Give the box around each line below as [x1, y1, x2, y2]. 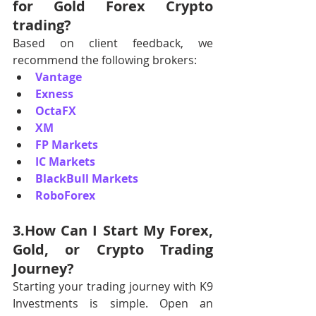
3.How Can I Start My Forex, [13, 221, 213, 240]
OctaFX [35, 103, 76, 119]
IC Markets [35, 154, 95, 169]
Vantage [35, 69, 82, 85]
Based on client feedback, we [13, 35, 213, 51]
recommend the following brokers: [13, 52, 197, 68]
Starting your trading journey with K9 [13, 279, 213, 294]
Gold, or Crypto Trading [13, 240, 213, 259]
